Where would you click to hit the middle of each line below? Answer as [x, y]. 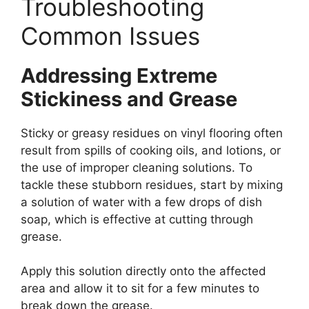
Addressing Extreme [119, 75]
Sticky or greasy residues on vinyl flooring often [152, 133]
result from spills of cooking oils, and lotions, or [151, 150]
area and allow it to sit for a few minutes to [140, 289]
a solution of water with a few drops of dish [141, 202]
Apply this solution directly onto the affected [143, 271]
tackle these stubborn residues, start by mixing [152, 185]
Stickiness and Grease [129, 99]
